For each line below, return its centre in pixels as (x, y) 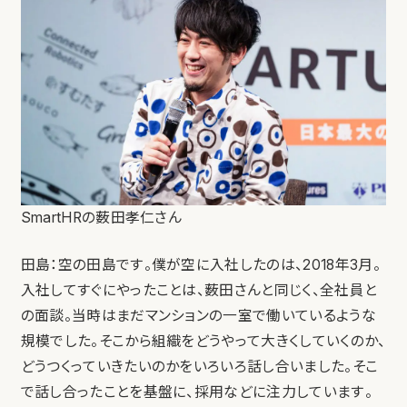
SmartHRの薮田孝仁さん (101, 218)
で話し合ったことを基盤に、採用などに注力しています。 (196, 392)
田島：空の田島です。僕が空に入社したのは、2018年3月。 (200, 265)
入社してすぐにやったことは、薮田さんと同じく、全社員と (199, 291)
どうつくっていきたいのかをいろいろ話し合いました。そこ (199, 367)
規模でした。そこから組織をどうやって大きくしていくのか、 (203, 342)
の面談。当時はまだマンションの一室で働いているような (198, 316)
